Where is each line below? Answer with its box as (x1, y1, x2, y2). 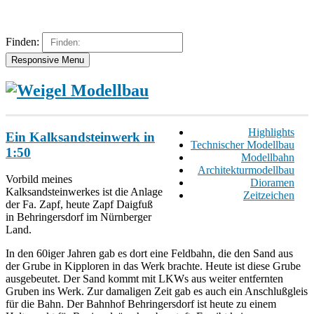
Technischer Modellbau (191, 138, 294, 151)
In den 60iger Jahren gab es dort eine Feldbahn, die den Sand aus (6, 247, 293, 260)
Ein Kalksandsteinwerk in (6, 129, 155, 144)
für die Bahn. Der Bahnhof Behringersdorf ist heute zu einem (6, 298, 276, 310)
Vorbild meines (6, 173, 72, 186)
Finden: (6, 36, 39, 48)
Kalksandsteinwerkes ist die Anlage (6, 186, 163, 198)
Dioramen (250, 176, 294, 189)
